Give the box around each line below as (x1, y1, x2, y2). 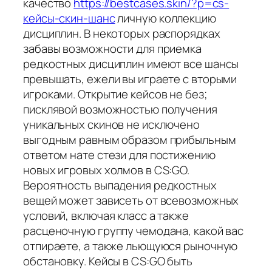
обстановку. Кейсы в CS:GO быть (23, 253, 192, 270)
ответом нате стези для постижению (23, 147, 216, 163)
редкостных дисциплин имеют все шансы (23, 56, 239, 72)
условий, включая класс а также (23, 208, 189, 224)
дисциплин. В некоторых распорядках (23, 25, 220, 42)
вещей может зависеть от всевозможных (23, 192, 239, 209)
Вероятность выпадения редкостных (23, 177, 217, 194)
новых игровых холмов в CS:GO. (23, 162, 190, 178)
